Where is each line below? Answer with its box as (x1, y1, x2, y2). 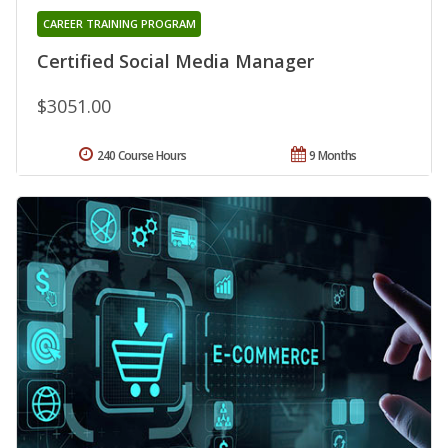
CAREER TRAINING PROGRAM (42, 16, 196, 32)
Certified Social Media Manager (37, 49, 314, 74)
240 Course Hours (96, 147, 187, 165)
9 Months (309, 147, 357, 165)
